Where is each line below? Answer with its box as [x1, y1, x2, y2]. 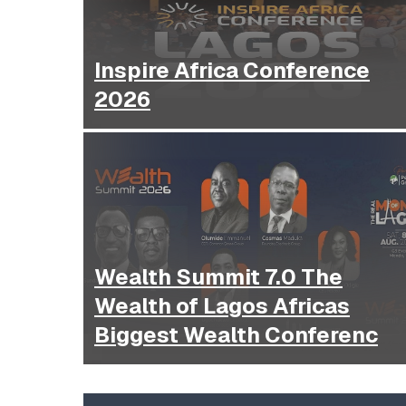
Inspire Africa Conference [94, 56, 370, 85]
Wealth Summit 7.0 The [94, 263, 301, 292]
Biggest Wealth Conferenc [94, 321, 378, 350]
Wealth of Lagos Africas [94, 292, 273, 321]
